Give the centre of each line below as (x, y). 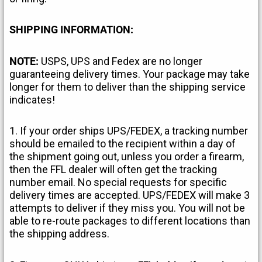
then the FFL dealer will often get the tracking (113, 170)
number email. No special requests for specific (118, 182)
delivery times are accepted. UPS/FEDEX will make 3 (130, 195)
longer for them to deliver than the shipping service (128, 87)
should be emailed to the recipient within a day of (123, 144)
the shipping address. (60, 234)
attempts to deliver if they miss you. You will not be (127, 208)
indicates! (32, 99)
